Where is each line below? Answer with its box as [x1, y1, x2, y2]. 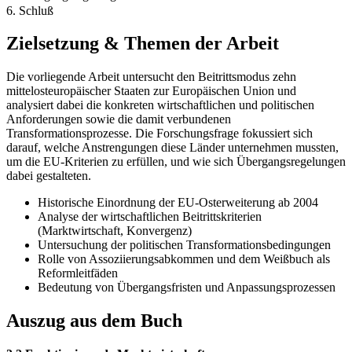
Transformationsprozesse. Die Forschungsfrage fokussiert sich [6, 126, 313, 141]
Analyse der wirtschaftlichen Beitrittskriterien [38, 210, 262, 224]
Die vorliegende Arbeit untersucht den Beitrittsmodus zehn [6, 70, 296, 84]
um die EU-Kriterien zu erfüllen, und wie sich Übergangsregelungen [6, 155, 346, 169]
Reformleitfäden [38, 266, 118, 280]
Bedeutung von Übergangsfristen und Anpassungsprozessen [38, 280, 335, 295]
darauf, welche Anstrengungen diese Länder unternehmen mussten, [6, 141, 339, 155]
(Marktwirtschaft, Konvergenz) [38, 224, 192, 238]
